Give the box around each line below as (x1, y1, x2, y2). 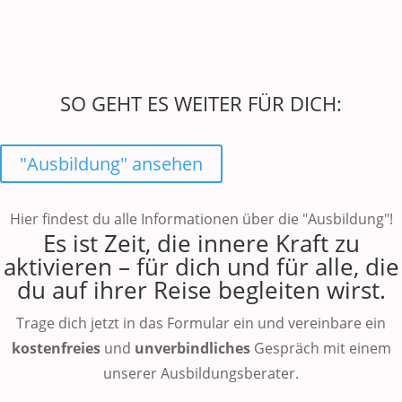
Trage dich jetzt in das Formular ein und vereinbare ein (16, 313, 386, 333)
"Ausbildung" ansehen (20, 152, 203, 176)
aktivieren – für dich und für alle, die (3, 250, 399, 283)
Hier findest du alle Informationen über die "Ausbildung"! (9, 209, 393, 229)
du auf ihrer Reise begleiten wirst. (16, 274, 386, 306)
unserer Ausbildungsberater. (103, 363, 299, 383)
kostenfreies (11, 338, 100, 358)
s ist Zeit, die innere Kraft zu (55, 227, 360, 259)
